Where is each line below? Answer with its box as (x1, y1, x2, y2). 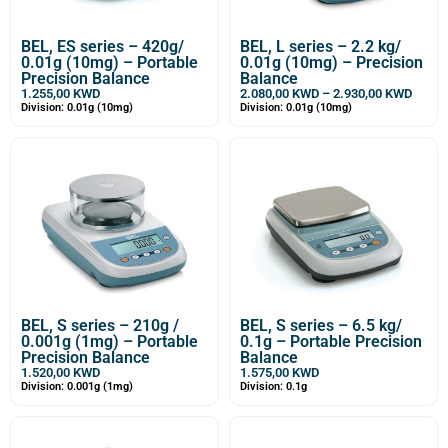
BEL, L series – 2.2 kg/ (240, 36, 401, 56)
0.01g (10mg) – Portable (21, 52, 198, 72)
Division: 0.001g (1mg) (21, 379, 133, 393)
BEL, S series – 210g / (21, 315, 179, 335)
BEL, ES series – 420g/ (21, 36, 184, 56)
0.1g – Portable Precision (240, 331, 422, 351)
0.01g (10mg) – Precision (240, 52, 423, 72)
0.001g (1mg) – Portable (21, 331, 198, 351)
